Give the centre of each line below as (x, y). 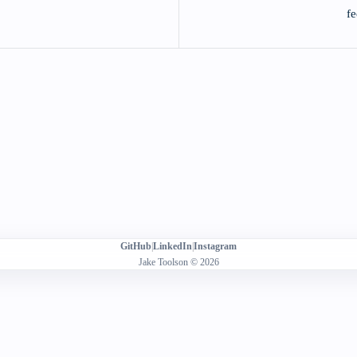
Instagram (215, 246)
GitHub (136, 246)
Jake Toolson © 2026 (178, 263)
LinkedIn (173, 246)
